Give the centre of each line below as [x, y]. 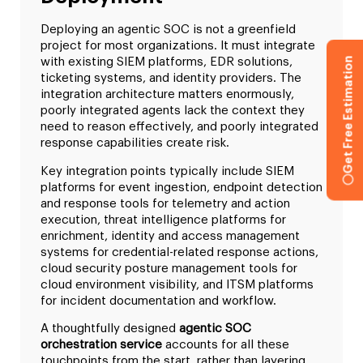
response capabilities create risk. [135, 143]
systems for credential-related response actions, [179, 252]
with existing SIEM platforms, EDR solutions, [167, 62]
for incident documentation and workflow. [158, 301]
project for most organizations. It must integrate [178, 46]
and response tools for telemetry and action [165, 203]
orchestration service [101, 345]
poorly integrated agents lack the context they [173, 111]
